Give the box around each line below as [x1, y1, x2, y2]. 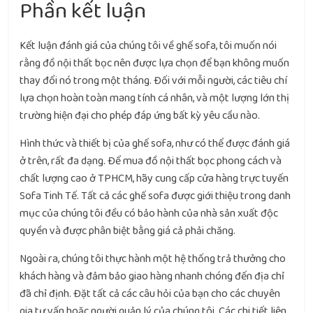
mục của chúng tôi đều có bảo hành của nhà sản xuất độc [20, 205, 279, 222]
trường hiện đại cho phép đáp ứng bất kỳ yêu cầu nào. [20, 107, 261, 124]
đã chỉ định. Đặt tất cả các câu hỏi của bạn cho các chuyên [20, 285, 281, 303]
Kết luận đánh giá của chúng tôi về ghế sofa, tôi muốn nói [20, 37, 277, 54]
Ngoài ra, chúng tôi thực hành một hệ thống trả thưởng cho [20, 250, 286, 268]
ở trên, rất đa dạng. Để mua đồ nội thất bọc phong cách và [20, 152, 282, 170]
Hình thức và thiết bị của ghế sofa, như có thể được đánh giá [20, 135, 291, 152]
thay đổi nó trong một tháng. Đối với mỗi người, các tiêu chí [20, 72, 288, 89]
